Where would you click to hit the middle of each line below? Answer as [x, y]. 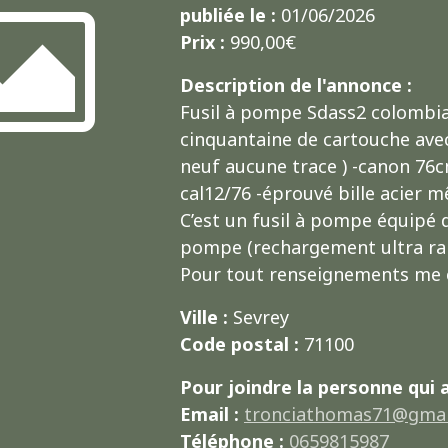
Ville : [203, 317]
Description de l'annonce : [295, 85]
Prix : [202, 42]
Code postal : [239, 344]
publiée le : [227, 15]
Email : [209, 414]
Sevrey [258, 317]
